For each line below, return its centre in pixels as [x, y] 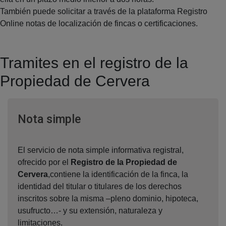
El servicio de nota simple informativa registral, [101, 150]
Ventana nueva [118, 119]
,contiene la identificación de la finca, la [118, 174]
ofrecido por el [44, 162]
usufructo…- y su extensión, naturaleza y [90, 210]
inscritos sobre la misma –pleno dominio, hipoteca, [108, 198]
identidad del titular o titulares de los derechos [100, 186]
